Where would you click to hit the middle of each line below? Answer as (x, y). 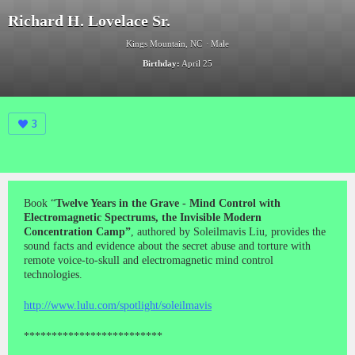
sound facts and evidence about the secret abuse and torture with (167, 246)
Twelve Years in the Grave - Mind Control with (168, 203)
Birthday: (161, 63)
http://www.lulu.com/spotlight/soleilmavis (118, 305)
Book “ (40, 203)
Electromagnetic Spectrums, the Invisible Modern (143, 217)
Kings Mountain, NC (164, 43)
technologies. (53, 274)
